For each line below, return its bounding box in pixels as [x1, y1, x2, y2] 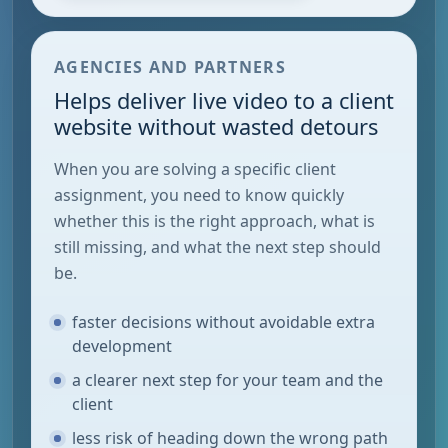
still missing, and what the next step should [54, 235, 381, 258]
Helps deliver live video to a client [54, 85, 394, 115]
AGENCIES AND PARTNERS [54, 55, 286, 78]
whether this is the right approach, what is [54, 209, 375, 232]
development [72, 334, 173, 357]
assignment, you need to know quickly [54, 183, 344, 206]
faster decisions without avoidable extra [72, 310, 376, 333]
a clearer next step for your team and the [72, 369, 384, 392]
